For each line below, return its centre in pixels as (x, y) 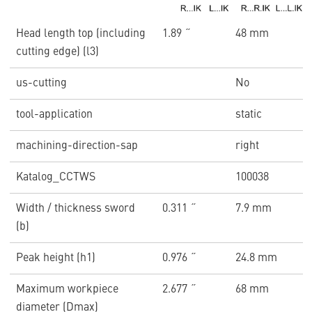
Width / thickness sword (75, 209)
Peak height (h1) (55, 259)
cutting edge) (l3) (57, 53)
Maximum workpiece (67, 290)
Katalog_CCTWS (55, 178)
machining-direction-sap (77, 147)
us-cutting (41, 84)
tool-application (54, 115)
